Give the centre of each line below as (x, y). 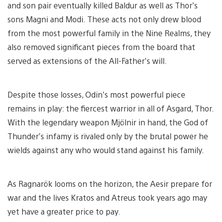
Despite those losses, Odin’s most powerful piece (96, 94)
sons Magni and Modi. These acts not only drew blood (104, 19)
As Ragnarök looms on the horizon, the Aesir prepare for (110, 183)
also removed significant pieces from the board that (101, 47)
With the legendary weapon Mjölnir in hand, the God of (108, 122)
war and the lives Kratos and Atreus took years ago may (107, 197)
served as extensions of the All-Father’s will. (88, 60)
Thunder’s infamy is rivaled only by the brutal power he (108, 136)
